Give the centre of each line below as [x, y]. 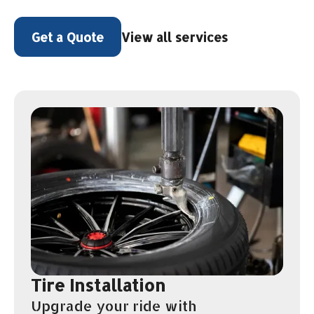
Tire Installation [98, 285]
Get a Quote [68, 37]
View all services [175, 36]
